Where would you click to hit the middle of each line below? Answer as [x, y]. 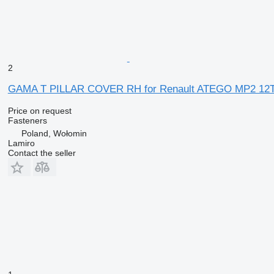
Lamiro [21, 143]
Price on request [39, 110]
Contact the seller [42, 153]
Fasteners [27, 120]
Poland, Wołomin [54, 133]
